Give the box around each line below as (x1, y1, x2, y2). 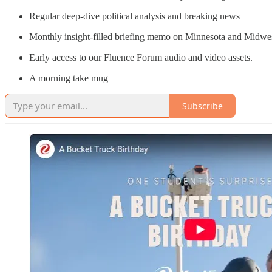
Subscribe (182, 100, 223, 112)
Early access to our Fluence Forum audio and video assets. (29, 52, 253, 63)
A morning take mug (29, 73, 108, 84)
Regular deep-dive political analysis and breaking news (29, 11, 240, 22)
